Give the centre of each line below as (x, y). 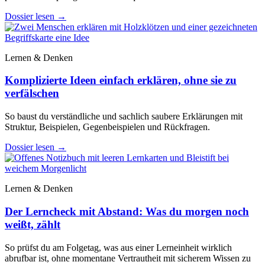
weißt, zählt (33, 224)
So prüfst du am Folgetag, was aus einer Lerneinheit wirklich (118, 247)
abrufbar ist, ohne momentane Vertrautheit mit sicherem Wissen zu (128, 258)
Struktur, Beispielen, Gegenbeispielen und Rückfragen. (107, 127)
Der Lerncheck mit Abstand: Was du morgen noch (127, 211)
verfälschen (32, 93)
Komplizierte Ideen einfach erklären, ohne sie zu (121, 80)
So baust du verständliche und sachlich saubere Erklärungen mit (124, 117)
